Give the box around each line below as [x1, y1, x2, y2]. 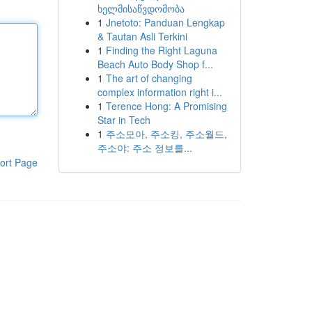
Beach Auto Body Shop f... [97, 57, 213, 71]
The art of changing [105, 71, 192, 85]
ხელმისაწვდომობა [97, 1, 185, 15]
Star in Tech [97, 113, 150, 127]
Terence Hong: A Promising [105, 99, 227, 113]
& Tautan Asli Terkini [97, 29, 187, 43]
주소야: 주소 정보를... [97, 141, 192, 155]
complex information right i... [97, 85, 222, 99]
